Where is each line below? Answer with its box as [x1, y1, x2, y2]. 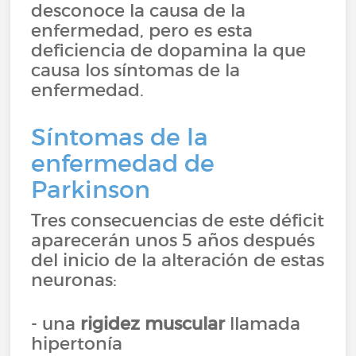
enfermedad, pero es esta [31, 19, 253, 41]
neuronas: [31, 269, 118, 291]
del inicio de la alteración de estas [31, 249, 325, 271]
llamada [225, 312, 301, 335]
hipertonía [31, 332, 123, 354]
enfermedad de [31, 149, 215, 178]
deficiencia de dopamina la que [31, 39, 307, 61]
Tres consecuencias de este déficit [31, 209, 325, 231]
